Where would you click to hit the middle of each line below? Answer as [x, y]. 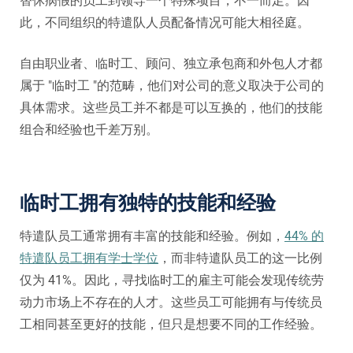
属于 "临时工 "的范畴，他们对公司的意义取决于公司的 [172, 85]
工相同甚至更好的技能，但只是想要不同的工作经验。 [171, 324]
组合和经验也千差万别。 [89, 129]
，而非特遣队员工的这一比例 [240, 258]
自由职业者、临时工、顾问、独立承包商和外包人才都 [171, 63]
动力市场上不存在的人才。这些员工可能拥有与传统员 [171, 302]
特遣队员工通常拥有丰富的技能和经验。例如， [152, 236]
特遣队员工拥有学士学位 [89, 258]
